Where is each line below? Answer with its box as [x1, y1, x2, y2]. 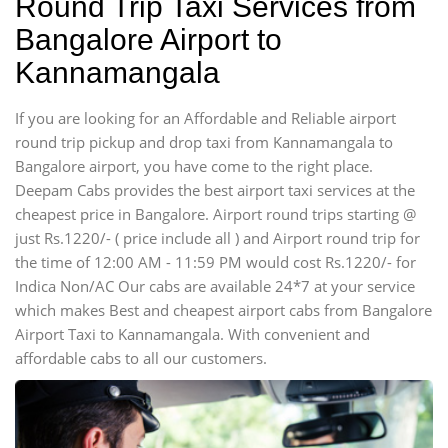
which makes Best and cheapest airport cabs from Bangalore [15, 300, 432, 320]
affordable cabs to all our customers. [15, 348, 267, 368]
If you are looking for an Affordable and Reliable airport [15, 108, 396, 128]
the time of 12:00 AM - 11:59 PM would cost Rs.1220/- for [15, 252, 416, 272]
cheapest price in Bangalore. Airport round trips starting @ [15, 204, 416, 224]
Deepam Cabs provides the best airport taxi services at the [15, 180, 415, 200]
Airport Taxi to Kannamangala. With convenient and [15, 324, 370, 344]
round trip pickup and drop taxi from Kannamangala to [15, 132, 393, 152]
